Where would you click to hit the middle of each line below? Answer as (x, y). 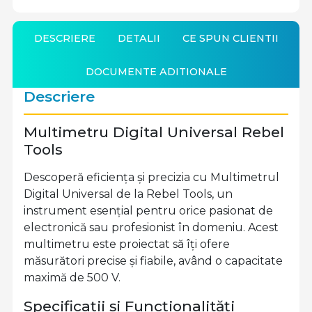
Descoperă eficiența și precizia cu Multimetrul (151, 178)
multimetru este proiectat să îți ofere (127, 244)
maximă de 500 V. (72, 278)
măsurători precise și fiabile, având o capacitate (153, 261)
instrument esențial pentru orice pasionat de (148, 211)
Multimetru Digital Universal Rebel (154, 132)
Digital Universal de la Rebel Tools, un (128, 194)
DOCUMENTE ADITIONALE (156, 71)
